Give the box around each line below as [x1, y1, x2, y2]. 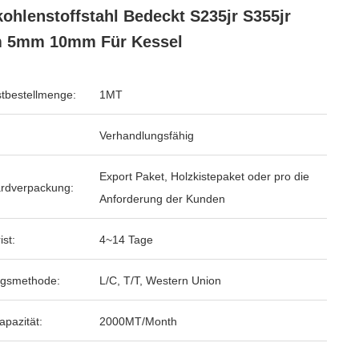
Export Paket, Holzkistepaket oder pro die [99, 170, 309, 183]
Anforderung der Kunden [99, 192, 225, 205]
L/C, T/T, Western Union [99, 274, 221, 287]
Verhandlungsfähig [99, 129, 194, 142]
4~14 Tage [99, 233, 153, 246]
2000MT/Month [99, 315, 177, 328]
